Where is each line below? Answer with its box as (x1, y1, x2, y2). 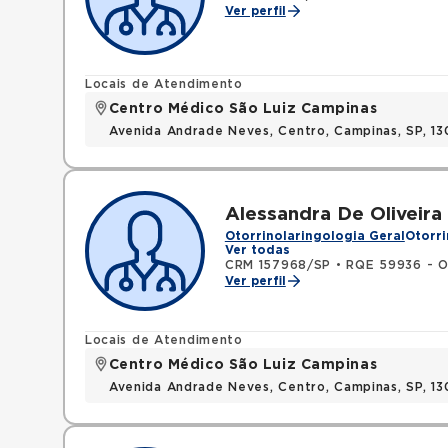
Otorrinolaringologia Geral (224, 230, 405, 242)
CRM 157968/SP (224, 259, 332, 271)
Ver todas (224, 244, 290, 256)
